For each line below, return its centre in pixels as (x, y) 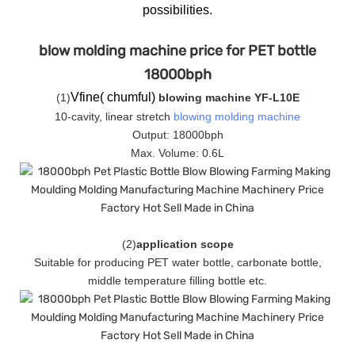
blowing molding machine (237, 116)
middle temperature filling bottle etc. (177, 280)
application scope (185, 244)
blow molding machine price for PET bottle (177, 50)
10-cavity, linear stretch (114, 116)
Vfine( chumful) (114, 97)
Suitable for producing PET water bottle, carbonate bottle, (177, 262)
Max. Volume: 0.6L (177, 153)
